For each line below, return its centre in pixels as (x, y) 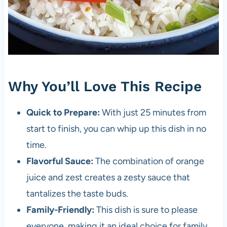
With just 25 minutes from (153, 112)
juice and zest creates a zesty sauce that (108, 177)
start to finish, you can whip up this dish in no (116, 128)
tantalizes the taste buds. (77, 193)
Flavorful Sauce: (60, 161)
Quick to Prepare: (63, 112)
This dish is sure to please (146, 210)
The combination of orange (148, 161)
